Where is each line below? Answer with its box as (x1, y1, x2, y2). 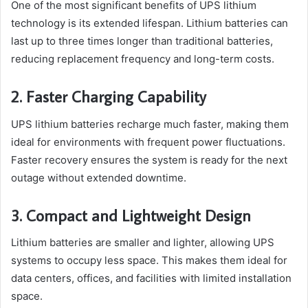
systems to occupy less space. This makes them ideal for (11, 254, 287, 267)
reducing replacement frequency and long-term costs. (11, 52, 274, 66)
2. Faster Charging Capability (11, 86, 206, 107)
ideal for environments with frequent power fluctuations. (11, 135, 285, 148)
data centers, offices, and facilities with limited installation (11, 272, 291, 285)
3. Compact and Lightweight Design (11, 204, 251, 225)
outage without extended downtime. (11, 170, 186, 184)
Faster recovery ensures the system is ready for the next (11, 153, 287, 166)
